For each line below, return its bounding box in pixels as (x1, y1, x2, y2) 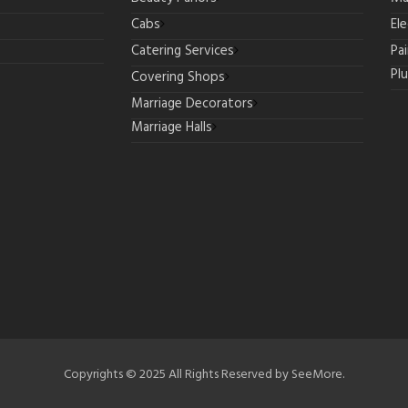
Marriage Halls (131, 117, 212, 138)
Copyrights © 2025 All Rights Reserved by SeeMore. (64, 363, 344, 385)
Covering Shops (131, 66, 225, 88)
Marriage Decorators (131, 93, 253, 115)
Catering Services (131, 40, 234, 62)
